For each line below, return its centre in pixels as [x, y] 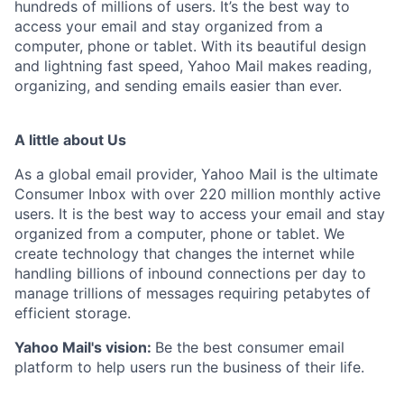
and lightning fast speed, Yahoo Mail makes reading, [193, 66]
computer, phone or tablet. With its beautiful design [190, 46]
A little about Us [70, 140]
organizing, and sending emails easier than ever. [178, 86]
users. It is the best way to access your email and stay [200, 214]
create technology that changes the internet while [184, 253]
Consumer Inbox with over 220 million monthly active [197, 194]
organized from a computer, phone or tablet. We [179, 234]
